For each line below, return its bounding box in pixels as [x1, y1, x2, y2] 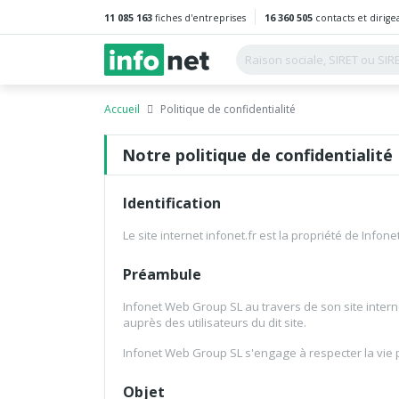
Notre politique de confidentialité [122, 143, 393, 166]
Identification [123, 193, 221, 214]
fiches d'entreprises [152, 12, 246, 24]
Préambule [123, 265, 201, 285]
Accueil [104, 102, 140, 117]
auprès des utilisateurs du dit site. [123, 314, 306, 331]
